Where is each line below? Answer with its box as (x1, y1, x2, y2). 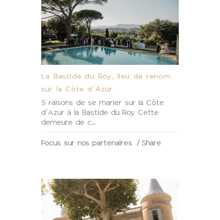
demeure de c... (41, 117, 96, 128)
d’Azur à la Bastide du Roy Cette (41, 107, 159, 118)
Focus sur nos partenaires (41, 137, 135, 148)
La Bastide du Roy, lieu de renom (41, 71, 171, 82)
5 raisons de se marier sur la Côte (41, 97, 164, 108)
